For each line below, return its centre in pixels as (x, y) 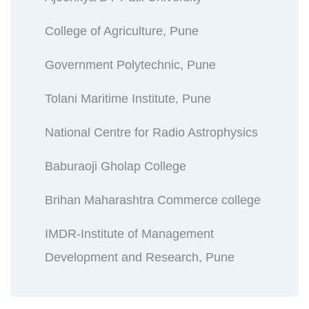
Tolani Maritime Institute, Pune (128, 98)
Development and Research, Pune (140, 257)
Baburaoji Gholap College (116, 166)
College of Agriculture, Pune (122, 31)
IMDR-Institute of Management (129, 233)
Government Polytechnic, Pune (130, 64)
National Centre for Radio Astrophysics (151, 132)
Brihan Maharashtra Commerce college (153, 200)
